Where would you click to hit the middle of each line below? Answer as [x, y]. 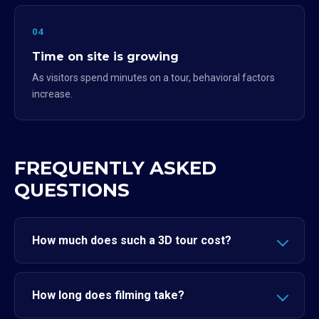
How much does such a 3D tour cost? [132, 240]
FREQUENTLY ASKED [115, 168]
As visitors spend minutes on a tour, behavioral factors [153, 78]
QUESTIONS [72, 190]
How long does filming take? [108, 295]
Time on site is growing [105, 57]
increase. [52, 94]
